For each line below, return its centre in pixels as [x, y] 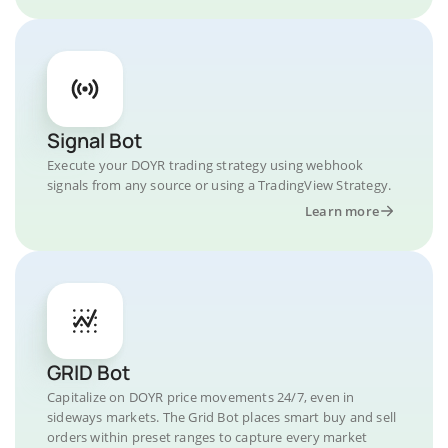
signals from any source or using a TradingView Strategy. [219, 185]
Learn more [342, 211]
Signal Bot [94, 140]
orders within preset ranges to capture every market [207, 437]
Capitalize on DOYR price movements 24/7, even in [201, 397]
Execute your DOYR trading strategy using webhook [205, 165]
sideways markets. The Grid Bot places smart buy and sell [222, 417]
